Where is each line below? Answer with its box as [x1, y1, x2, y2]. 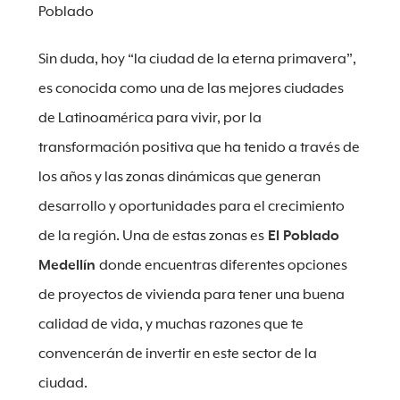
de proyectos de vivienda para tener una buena [37, 287, 345, 303]
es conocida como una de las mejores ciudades [37, 81, 344, 96]
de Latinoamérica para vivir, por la [37, 111, 262, 126]
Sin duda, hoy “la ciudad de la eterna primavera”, [37, 52, 356, 67]
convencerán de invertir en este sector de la [37, 346, 317, 362]
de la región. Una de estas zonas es [37, 229, 264, 244]
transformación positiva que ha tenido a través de [37, 140, 360, 155]
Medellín [37, 258, 99, 273]
